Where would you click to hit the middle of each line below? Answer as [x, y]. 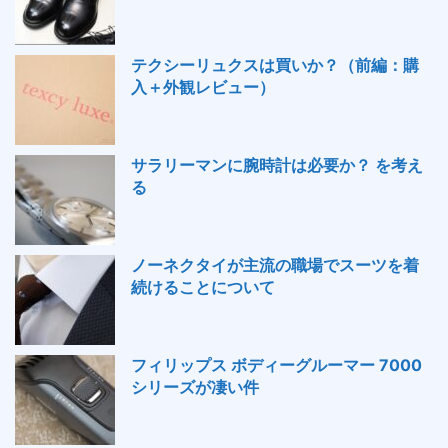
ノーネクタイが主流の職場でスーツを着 [275, 265]
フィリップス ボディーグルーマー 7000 [276, 365]
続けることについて [203, 287]
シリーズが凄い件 [195, 387]
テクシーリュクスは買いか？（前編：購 [275, 65]
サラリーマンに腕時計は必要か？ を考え [277, 165]
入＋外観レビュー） [203, 87]
